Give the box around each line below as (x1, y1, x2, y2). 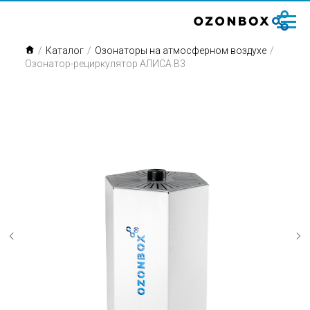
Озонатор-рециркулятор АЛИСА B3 (25, 58, 185, 69)
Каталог (46, 45, 84, 56)
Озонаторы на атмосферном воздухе (95, 45, 266, 56)
